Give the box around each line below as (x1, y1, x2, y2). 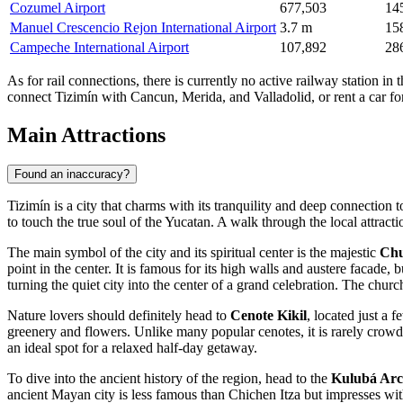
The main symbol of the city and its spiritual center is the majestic (7, 245, 380, 261)
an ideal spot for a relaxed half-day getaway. (7, 340, 257, 356)
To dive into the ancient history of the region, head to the (7, 371, 331, 387)
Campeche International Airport (10, 39, 189, 55)
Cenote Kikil (230, 308, 307, 324)
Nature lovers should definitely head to (7, 308, 230, 324)
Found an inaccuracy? (14, 167, 130, 182)
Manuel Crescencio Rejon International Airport (10, 19, 276, 35)
